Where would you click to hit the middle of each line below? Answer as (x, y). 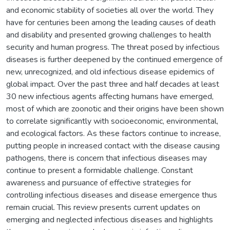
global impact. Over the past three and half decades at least (113, 84)
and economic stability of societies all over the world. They (110, 10)
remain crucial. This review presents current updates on (103, 207)
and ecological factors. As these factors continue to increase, (113, 133)
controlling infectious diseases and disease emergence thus (112, 195)
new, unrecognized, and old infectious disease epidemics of (110, 72)
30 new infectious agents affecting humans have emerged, (110, 96)
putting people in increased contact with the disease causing (113, 146)
